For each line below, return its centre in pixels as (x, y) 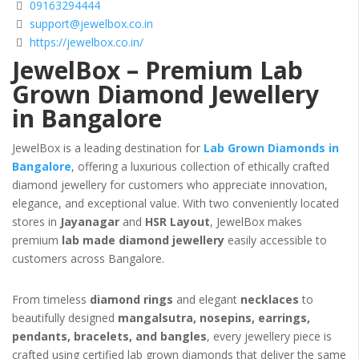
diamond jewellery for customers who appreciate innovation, (170, 185)
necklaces (270, 300)
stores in (36, 222)
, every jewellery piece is (269, 337)
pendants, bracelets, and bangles (109, 337)
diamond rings (131, 300)
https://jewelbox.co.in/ (87, 42)
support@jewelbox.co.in (91, 23)
